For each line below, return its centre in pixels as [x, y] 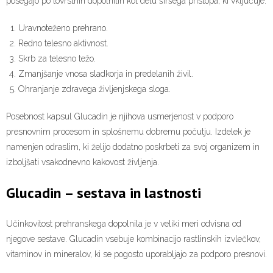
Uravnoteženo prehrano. [63, 28]
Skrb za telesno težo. [57, 59]
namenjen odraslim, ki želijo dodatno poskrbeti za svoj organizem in [133, 147]
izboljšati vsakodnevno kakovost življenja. [83, 162]
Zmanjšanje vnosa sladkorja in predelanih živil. [106, 74]
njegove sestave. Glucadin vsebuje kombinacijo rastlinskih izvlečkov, [133, 239]
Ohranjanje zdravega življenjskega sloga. [94, 89]
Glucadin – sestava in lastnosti [104, 193]
